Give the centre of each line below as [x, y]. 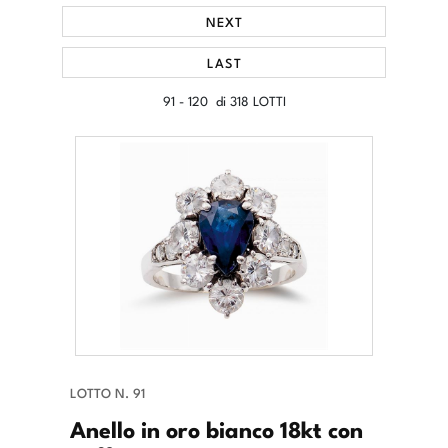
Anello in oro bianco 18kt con [216, 428]
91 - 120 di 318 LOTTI [224, 100]
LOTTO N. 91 [107, 393]
